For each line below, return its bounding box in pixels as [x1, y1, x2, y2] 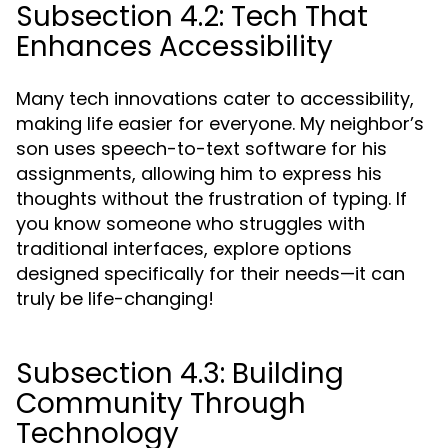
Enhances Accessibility [16, 27, 333, 66]
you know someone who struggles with [16, 211, 365, 236]
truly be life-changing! [16, 286, 214, 311]
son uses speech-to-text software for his [16, 136, 387, 161]
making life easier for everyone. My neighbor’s [16, 111, 424, 136]
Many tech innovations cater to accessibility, [16, 86, 414, 111]
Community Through [16, 384, 306, 423]
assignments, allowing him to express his [16, 161, 382, 186]
